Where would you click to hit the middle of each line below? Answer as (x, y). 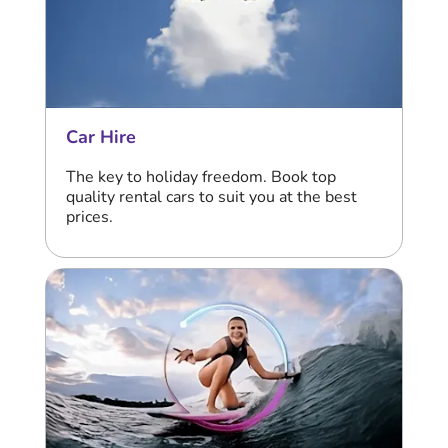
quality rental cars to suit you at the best (211, 197)
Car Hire (101, 137)
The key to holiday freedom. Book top (201, 177)
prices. (89, 217)
